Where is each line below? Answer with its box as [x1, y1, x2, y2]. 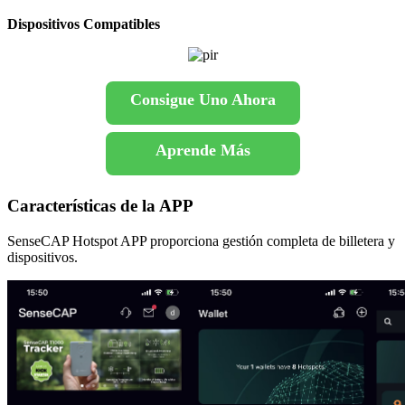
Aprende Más [155, 141, 250, 160]
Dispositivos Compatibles [7, 16, 160, 33]
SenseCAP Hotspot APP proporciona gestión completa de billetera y [7, 232, 395, 249]
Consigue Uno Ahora [129, 90, 276, 109]
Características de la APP [7, 196, 193, 216]
